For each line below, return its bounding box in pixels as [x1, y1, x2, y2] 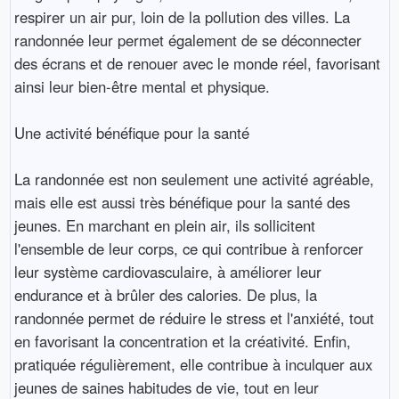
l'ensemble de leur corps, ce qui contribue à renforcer [13, 237, 363, 259]
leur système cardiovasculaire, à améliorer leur [13, 260, 322, 282]
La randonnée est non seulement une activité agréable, [13, 167, 374, 190]
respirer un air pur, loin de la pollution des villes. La [13, 5, 350, 28]
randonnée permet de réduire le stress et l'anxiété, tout [13, 306, 374, 329]
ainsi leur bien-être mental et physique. [13, 75, 270, 97]
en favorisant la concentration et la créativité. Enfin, [13, 330, 351, 352]
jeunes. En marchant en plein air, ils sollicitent [13, 214, 315, 236]
